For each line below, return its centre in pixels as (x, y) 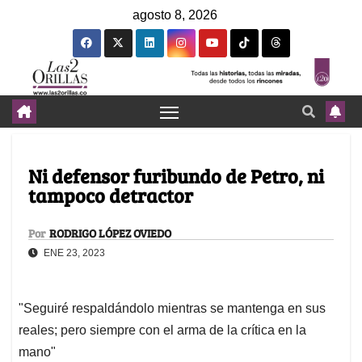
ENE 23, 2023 (73, 253)
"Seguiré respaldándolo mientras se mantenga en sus (172, 309)
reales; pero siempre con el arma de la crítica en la (162, 330)
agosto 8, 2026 (175, 15)
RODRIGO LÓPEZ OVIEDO (110, 234)
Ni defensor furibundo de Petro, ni (176, 176)
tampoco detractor (111, 196)
